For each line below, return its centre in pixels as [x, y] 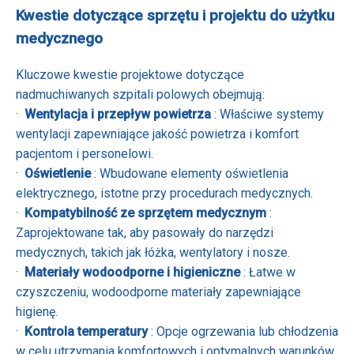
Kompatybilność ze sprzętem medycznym [147, 213]
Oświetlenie [59, 174]
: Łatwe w [269, 273]
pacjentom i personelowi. [85, 154]
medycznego [59, 38]
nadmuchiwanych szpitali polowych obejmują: [140, 95]
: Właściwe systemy [269, 115]
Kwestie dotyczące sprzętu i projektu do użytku [175, 15]
